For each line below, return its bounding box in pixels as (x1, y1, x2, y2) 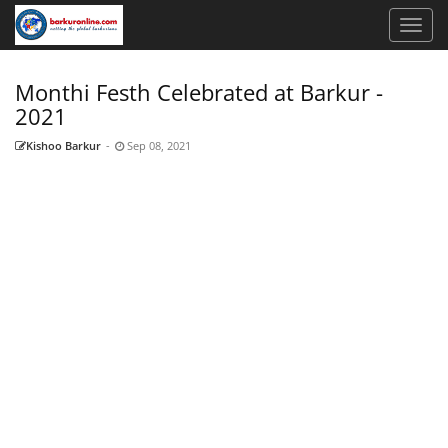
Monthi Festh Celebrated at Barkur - (15, 77, 383, 107)
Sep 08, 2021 (124, 138, 191, 153)
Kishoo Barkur (26, 138, 101, 153)
